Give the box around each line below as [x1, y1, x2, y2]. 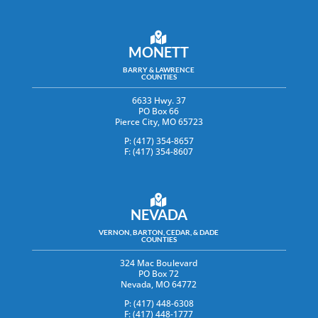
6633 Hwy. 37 [131, 94, 186, 107]
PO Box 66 [138, 105, 180, 118]
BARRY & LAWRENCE [123, 65, 195, 75]
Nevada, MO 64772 [121, 278, 197, 291]
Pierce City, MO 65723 [114, 116, 203, 128]
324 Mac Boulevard [120, 257, 198, 270]
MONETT [128, 43, 190, 61]
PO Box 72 [138, 268, 180, 280]
